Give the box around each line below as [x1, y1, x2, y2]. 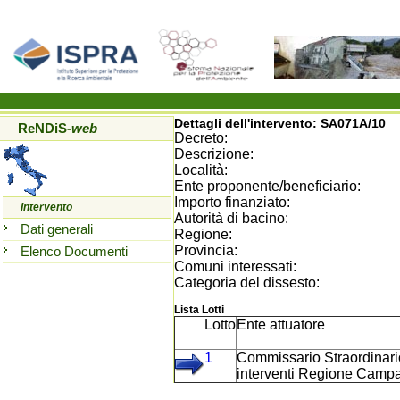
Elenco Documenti [21, 244, 128, 259]
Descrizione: [174, 146, 254, 162]
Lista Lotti [174, 304, 224, 316]
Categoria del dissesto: [174, 275, 320, 290]
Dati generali [21, 221, 93, 237]
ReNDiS [18, 121, 67, 136]
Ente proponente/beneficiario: [174, 179, 361, 194]
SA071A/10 [321, 116, 386, 130]
